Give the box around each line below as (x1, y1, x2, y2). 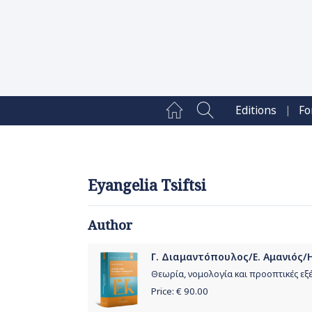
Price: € (151, 284, 184, 297)
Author (88, 217, 132, 234)
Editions (235, 103, 277, 118)
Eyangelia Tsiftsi (88, 175, 206, 196)
